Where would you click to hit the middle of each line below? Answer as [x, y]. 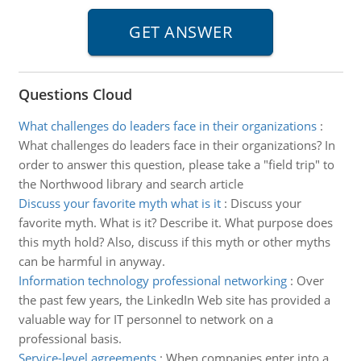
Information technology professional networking [152, 280]
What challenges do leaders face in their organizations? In [176, 145]
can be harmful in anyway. [91, 261]
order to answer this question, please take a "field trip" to [176, 164]
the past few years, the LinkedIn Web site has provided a [174, 300]
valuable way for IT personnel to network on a [145, 319]
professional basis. [70, 338]
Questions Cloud [75, 94]
